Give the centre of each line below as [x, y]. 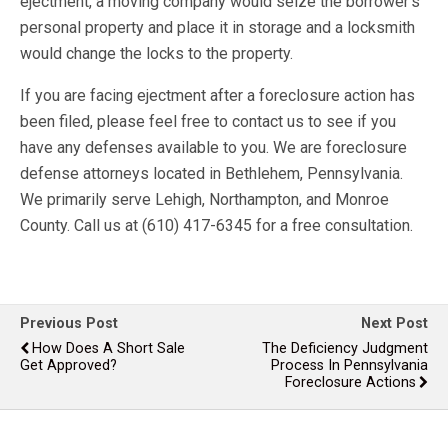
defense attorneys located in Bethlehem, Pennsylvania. [211, 173]
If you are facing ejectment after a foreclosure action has [217, 95]
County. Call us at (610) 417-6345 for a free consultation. [216, 225]
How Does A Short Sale [108, 348]
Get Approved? [68, 365]
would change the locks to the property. [156, 53]
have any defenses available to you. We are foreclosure [213, 147]
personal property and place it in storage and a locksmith [217, 27]
